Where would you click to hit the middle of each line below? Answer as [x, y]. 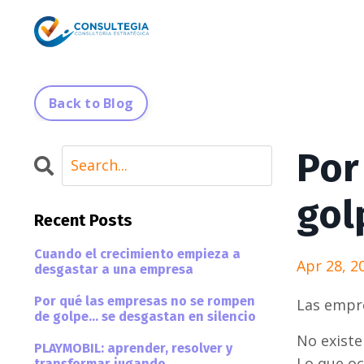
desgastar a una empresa [114, 269]
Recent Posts [83, 220]
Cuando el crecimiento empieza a [137, 253]
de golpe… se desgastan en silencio [145, 316]
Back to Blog [91, 103]
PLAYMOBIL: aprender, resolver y [133, 348]
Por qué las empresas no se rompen [145, 301]
